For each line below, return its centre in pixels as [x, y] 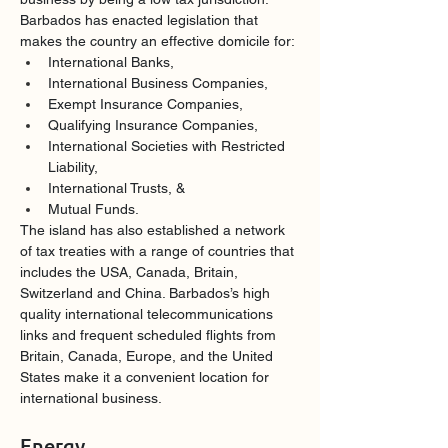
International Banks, [111, 62]
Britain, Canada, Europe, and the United [148, 356]
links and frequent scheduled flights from [150, 335]
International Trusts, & [116, 188]
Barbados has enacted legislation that [141, 20]
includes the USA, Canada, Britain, [131, 272]
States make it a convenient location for [146, 377]
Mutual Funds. [93, 209]
